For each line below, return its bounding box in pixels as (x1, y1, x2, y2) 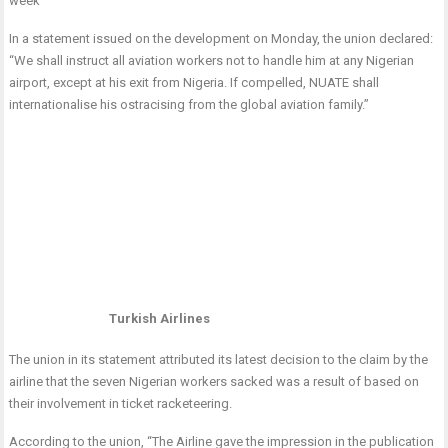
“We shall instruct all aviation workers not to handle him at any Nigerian (9, 53, 415, 69)
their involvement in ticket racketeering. (9, 396, 233, 412)
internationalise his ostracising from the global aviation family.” (9, 97, 370, 113)
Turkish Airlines (108, 310, 210, 326)
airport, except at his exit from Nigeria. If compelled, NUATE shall (9, 75, 380, 91)
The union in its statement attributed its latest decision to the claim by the (9, 352, 429, 368)
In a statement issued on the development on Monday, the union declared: (9, 31, 434, 47)
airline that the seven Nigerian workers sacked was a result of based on (9, 374, 420, 390)
